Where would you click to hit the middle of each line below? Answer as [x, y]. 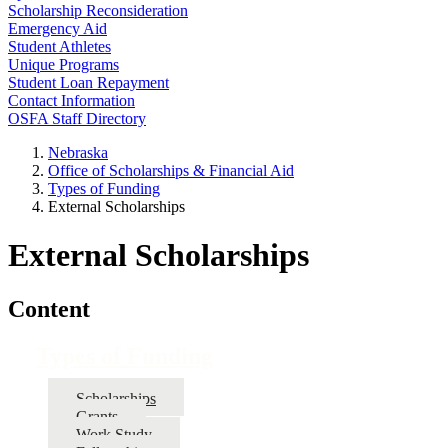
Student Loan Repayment [88, 82]
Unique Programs [63, 64]
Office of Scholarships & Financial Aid [171, 170]
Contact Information [71, 100]
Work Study [114, 434]
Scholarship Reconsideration [98, 10]
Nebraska [78, 152]
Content [49, 308]
